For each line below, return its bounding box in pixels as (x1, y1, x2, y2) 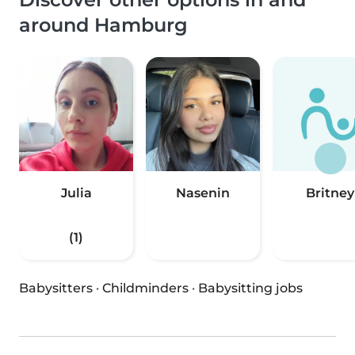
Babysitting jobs (198, 281, 303, 296)
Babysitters (19, 281, 93, 296)
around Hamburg (19, 13, 188, 37)
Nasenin (176, 185, 230, 201)
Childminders (102, 281, 189, 296)
